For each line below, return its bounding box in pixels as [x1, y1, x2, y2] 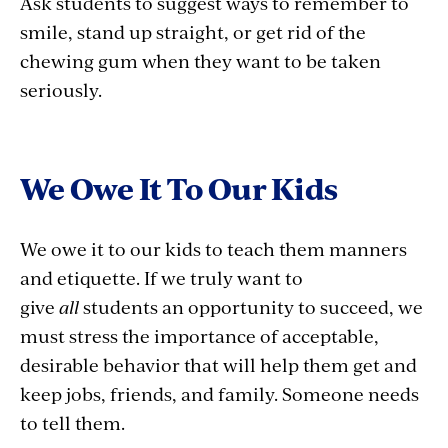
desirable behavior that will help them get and [20, 352, 417, 377]
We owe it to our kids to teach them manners [20, 236, 407, 261]
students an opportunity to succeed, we [79, 294, 423, 319]
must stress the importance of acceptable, [20, 323, 379, 348]
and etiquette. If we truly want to [20, 265, 303, 290]
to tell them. [20, 410, 125, 435]
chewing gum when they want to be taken [20, 48, 381, 73]
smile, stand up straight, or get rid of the [20, 19, 366, 44]
